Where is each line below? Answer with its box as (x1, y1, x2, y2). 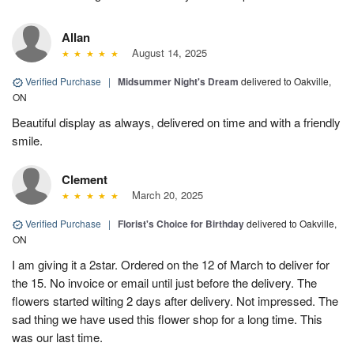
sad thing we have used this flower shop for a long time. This (12, 311, 322, 328)
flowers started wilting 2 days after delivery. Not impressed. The (12, 292, 338, 310)
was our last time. (12, 329, 103, 346)
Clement (62, 171, 107, 189)
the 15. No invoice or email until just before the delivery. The (12, 274, 317, 292)
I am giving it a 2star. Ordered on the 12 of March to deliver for (12, 256, 330, 273)
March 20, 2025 (125, 187, 203, 203)
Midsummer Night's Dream (118, 74, 239, 89)
